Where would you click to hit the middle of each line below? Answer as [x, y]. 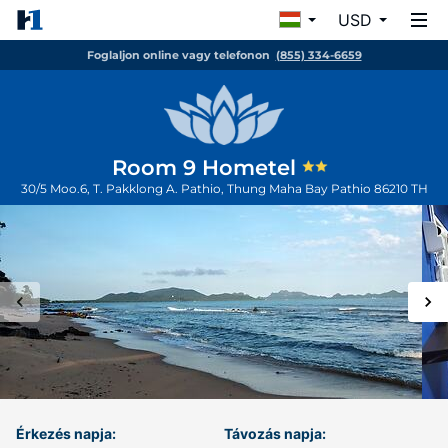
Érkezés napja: [66, 433]
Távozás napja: [275, 433]
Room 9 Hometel [206, 167]
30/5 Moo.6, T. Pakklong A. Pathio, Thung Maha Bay [175, 188]
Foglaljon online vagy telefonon [178, 55]
